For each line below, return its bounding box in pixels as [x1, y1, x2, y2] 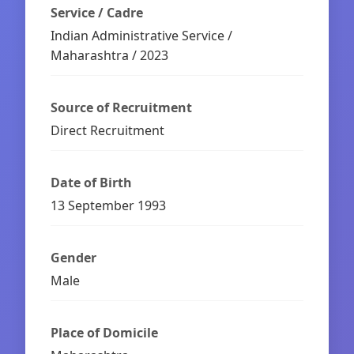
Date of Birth [51, 173, 132, 191]
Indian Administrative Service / [51, 26, 232, 44]
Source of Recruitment [51, 98, 192, 116]
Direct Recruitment [51, 121, 164, 139]
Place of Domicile [51, 323, 158, 341]
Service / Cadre [51, 3, 143, 21]
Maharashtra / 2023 [51, 46, 168, 64]
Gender [51, 248, 96, 266]
